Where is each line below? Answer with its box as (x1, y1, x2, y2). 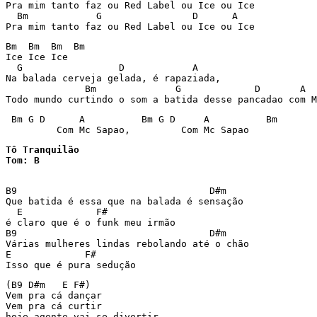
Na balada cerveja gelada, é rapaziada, (6, 73, 221, 83)
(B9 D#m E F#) (6, 279, 91, 290)
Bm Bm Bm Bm (6, 41, 85, 52)
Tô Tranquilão (6, 144, 79, 155)
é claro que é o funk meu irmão (6, 217, 175, 228)
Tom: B (6, 155, 40, 166)
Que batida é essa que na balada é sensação (6, 196, 243, 207)
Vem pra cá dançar (6, 290, 108, 301)
